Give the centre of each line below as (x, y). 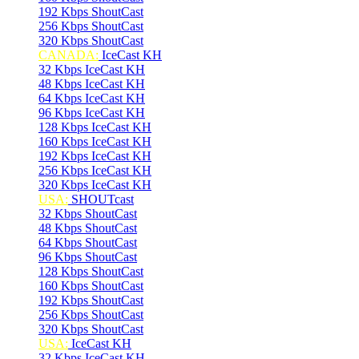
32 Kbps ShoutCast (88, 214)
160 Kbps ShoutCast (91, 286)
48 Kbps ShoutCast (88, 228)
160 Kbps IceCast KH (95, 141)
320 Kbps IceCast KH (95, 185)
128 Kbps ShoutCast (91, 271)
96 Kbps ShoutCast (88, 257)
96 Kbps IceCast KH (92, 113)
